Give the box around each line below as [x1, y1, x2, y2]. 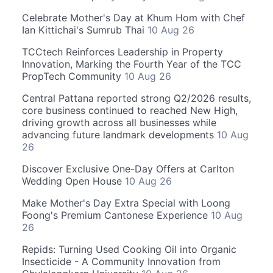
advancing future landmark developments [22, 129, 217, 141]
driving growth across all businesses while [22, 116, 216, 129]
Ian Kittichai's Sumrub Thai [22, 24, 147, 36]
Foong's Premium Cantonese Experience [22, 209, 211, 221]
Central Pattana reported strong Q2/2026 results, [22, 92, 251, 104]
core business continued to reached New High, [22, 104, 238, 116]
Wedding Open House [22, 175, 125, 187]
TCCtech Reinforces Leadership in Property [22, 46, 223, 58]
